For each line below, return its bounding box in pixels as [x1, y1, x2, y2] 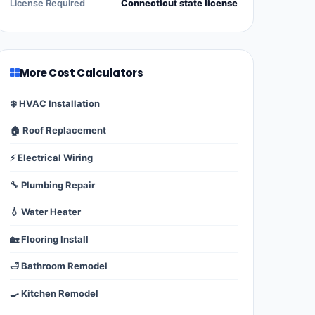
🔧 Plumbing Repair [10, 179, 95, 191]
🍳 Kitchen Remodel [10, 287, 98, 299]
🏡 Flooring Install [10, 233, 89, 245]
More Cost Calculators [19, 65, 143, 81]
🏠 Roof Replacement [10, 124, 106, 136]
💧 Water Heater [10, 206, 81, 218]
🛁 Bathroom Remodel [10, 260, 108, 272]
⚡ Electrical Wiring [10, 152, 93, 164]
